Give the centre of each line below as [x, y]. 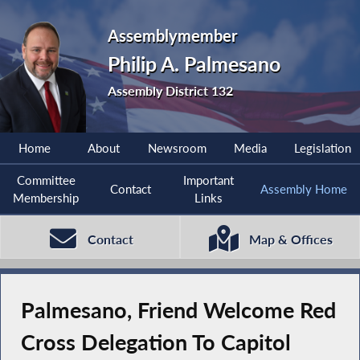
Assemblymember [173, 35]
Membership [46, 198]
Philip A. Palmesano [194, 64]
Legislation [322, 148]
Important [208, 180]
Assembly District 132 [171, 90]
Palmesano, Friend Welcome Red [178, 311]
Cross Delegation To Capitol [155, 343]
